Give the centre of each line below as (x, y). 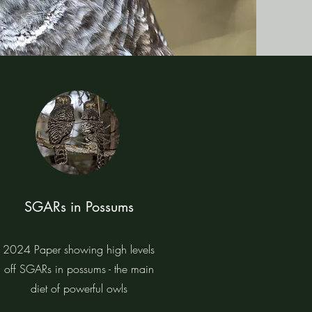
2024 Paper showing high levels (79, 249)
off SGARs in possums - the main (79, 269)
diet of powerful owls (79, 288)
